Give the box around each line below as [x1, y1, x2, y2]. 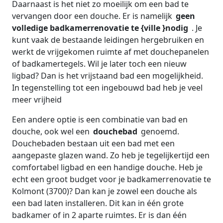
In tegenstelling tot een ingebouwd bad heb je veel [12, 82, 203, 93]
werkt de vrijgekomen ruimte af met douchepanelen [12, 46, 209, 57]
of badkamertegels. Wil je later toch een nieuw [12, 58, 187, 69]
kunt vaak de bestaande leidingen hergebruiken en [12, 34, 204, 45]
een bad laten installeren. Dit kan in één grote [12, 197, 184, 209]
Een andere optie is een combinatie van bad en [12, 113, 188, 125]
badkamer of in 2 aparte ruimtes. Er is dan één [12, 209, 187, 221]
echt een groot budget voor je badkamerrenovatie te [12, 173, 211, 185]
